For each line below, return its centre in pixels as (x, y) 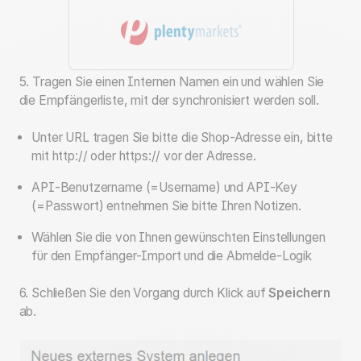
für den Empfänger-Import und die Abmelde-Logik (172, 255)
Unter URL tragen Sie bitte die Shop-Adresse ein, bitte (182, 138)
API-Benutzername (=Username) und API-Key (164, 188)
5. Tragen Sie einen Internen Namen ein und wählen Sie (172, 81)
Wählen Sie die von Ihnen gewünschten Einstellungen (178, 237)
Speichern (300, 293)
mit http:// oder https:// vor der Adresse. (144, 156)
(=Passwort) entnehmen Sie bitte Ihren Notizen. (166, 206)
